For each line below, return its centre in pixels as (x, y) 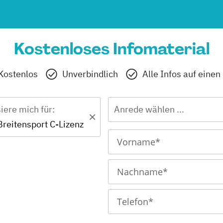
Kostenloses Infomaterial (111, 49)
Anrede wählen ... (149, 109)
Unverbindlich (90, 74)
